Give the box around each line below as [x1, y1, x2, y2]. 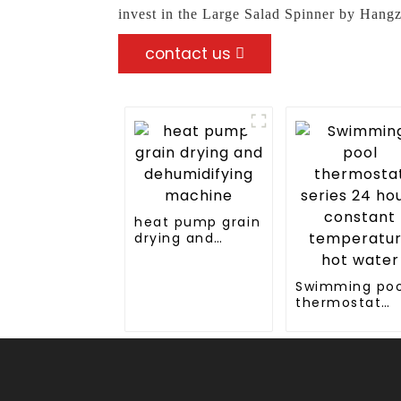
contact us [145, 42, 231, 64]
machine [134, 260, 200, 279]
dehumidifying [134, 244, 243, 263]
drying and [134, 228, 215, 247]
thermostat [295, 293, 382, 311]
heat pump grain [134, 212, 261, 231]
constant [295, 325, 364, 344]
